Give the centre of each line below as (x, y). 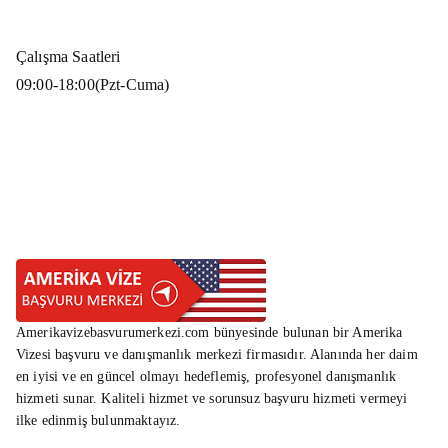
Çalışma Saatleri (68, 56)
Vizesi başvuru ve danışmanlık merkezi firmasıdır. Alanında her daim (217, 354)
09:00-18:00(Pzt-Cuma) (93, 84)
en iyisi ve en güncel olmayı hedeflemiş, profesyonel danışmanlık (206, 376)
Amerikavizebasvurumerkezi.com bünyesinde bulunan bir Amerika (209, 332)
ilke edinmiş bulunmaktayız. (98, 420)
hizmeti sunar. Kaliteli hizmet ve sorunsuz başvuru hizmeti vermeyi (212, 398)
